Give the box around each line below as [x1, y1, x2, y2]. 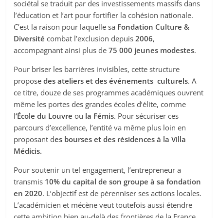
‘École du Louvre [16, 111, 73, 121]
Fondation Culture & [117, 22, 190, 32]
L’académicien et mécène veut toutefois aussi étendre [14, 200, 193, 210]
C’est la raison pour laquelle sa [14, 22, 118, 32]
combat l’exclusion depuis [45, 34, 136, 44]
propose [14, 76, 44, 86]
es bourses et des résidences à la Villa [54, 134, 186, 145]
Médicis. [14, 146, 42, 156]
